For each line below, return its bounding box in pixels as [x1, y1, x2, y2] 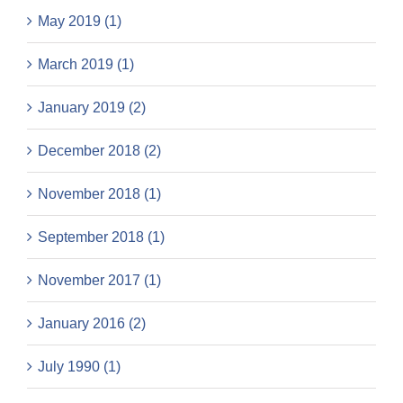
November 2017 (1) [38, 273, 161, 289]
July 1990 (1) [38, 359, 121, 375]
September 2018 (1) [38, 229, 165, 246]
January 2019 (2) [38, 100, 146, 116]
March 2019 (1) [38, 57, 134, 73]
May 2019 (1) [38, 13, 121, 30]
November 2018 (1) [38, 186, 161, 202]
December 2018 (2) [38, 143, 161, 159]
